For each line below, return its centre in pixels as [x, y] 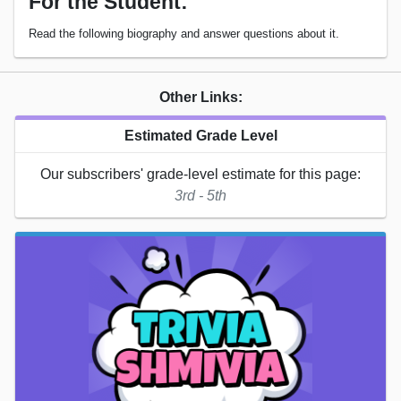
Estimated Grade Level [200, 135]
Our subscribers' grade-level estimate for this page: [200, 174]
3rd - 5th [200, 195]
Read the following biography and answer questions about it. [184, 33]
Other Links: [200, 97]
